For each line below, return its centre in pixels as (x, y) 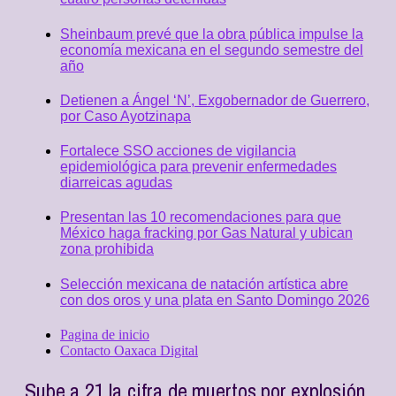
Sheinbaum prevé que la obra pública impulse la (212, 34)
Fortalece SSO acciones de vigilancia (178, 151)
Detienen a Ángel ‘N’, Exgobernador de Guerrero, (215, 100)
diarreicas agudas (116, 183)
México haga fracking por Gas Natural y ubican (206, 233)
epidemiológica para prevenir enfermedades (198, 167)
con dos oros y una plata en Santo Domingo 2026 (215, 300)
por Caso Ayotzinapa (126, 116)
